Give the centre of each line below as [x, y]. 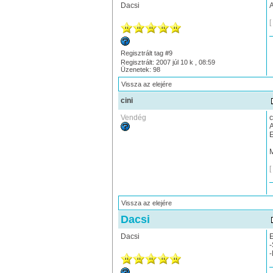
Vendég [133, 118]
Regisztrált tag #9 [146, 53]
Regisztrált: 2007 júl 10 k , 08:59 [168, 62]
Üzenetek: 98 [140, 69]
